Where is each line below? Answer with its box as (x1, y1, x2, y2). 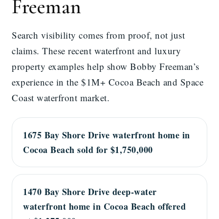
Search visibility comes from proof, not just (12, 29, 185, 42)
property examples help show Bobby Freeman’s (12, 60, 199, 73)
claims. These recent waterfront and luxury (12, 44, 181, 57)
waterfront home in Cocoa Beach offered (23, 200, 186, 213)
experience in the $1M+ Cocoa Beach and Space (12, 76, 203, 88)
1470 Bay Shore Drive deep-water (23, 185, 157, 198)
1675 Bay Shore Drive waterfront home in (23, 129, 190, 142)
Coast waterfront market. (12, 91, 109, 104)
